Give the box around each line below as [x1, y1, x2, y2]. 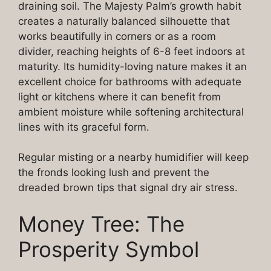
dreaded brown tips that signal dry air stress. [18, 181, 238, 194]
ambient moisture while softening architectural [18, 105, 244, 118]
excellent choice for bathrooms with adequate [18, 75, 241, 88]
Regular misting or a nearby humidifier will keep [18, 151, 249, 164]
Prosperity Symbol [18, 236, 199, 262]
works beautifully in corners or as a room [18, 30, 216, 42]
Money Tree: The [18, 211, 184, 237]
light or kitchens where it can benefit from [18, 90, 221, 103]
